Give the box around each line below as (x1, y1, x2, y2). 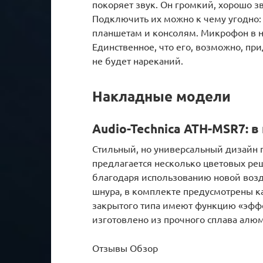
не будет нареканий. (92, 54, 183, 66)
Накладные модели (92, 86, 231, 105)
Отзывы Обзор (92, 241, 158, 254)
